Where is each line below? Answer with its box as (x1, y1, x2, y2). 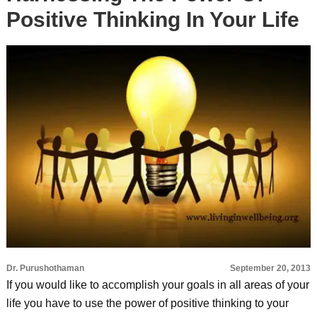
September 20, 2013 (230, 263, 311, 273)
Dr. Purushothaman (6, 263, 84, 273)
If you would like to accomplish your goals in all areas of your (6, 279, 309, 291)
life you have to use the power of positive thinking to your (6, 297, 289, 309)
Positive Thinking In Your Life (6, 8, 299, 31)
